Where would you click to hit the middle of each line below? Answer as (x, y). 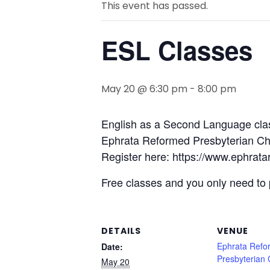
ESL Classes (177, 50)
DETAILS (121, 231)
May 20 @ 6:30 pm (144, 89)
